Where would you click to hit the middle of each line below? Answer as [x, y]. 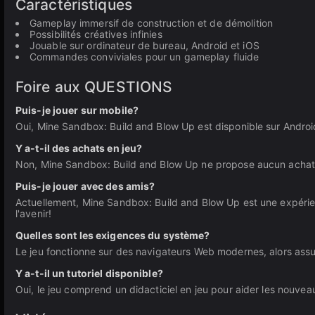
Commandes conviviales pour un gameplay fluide [144, 57]
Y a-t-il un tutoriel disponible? [89, 273]
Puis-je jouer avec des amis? [85, 186]
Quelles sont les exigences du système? [113, 235]
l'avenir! [34, 213]
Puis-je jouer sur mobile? [77, 110]
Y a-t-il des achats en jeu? [79, 148]
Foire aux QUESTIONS [94, 87]
